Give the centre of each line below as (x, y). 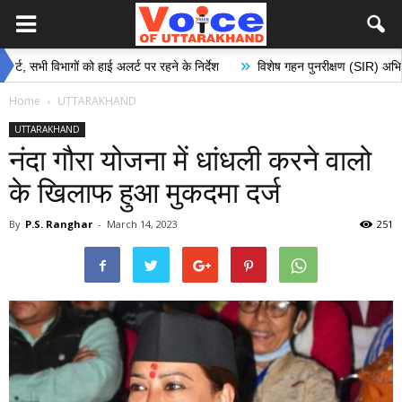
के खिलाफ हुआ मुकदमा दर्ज (145, 193)
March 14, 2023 (142, 224)
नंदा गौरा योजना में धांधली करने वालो (190, 161)
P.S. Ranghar (59, 224)
